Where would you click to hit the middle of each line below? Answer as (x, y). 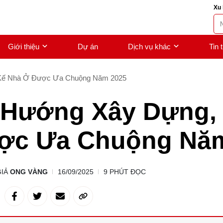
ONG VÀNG (29, 172)
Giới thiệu (24, 47)
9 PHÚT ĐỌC (124, 172)
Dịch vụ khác (149, 47)
